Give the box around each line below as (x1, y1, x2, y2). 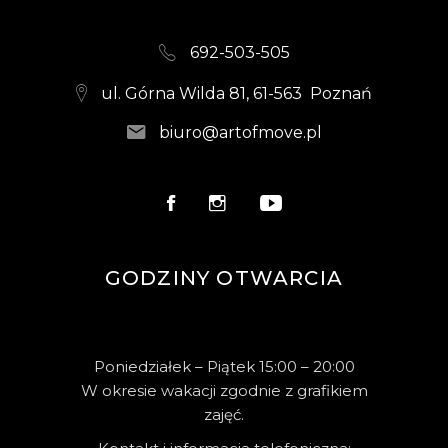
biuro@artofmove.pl (158, 123, 322, 143)
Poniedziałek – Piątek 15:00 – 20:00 (93, 357, 355, 377)
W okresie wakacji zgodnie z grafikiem (80, 381, 368, 401)
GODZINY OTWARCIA (104, 266, 344, 291)
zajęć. (204, 405, 244, 425)
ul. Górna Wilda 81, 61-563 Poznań (101, 83, 372, 103)
